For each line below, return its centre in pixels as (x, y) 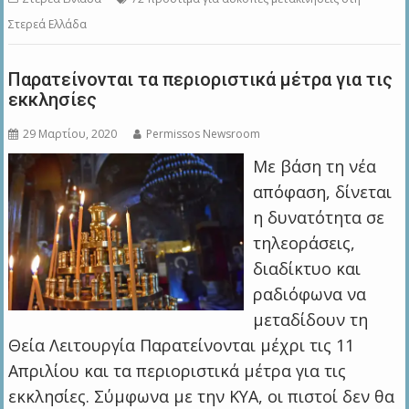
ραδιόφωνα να (309, 294)
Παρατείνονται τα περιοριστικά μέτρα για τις (201, 80)
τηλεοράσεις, (304, 243)
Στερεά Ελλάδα (48, 25)
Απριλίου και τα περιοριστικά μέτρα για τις (178, 371)
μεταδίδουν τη (310, 320)
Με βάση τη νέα (314, 167)
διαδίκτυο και (306, 269)
